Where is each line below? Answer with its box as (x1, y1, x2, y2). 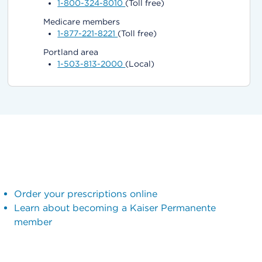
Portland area (43, 47, 99, 57)
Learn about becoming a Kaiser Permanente (13, 202, 216, 213)
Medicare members (43, 17, 120, 26)
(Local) (125, 59, 155, 68)
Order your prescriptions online (13, 188, 157, 199)
